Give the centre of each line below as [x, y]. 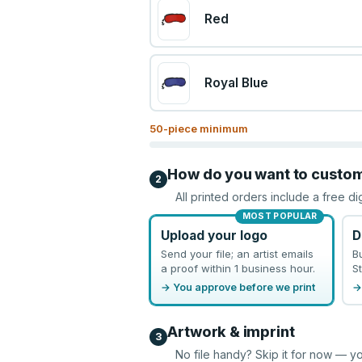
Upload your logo [214, 235]
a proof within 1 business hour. [238, 268]
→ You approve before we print [238, 287]
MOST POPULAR [280, 216]
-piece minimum [206, 128]
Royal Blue [236, 83]
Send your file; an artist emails [237, 253]
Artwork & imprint [231, 332]
